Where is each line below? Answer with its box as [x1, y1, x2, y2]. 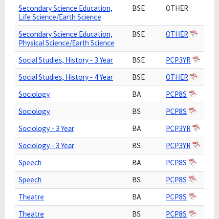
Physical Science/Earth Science [19, 38, 114, 47]
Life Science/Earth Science [19, 12, 101, 22]
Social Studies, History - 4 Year [19, 72, 113, 82]
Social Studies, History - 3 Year [19, 55, 113, 65]
